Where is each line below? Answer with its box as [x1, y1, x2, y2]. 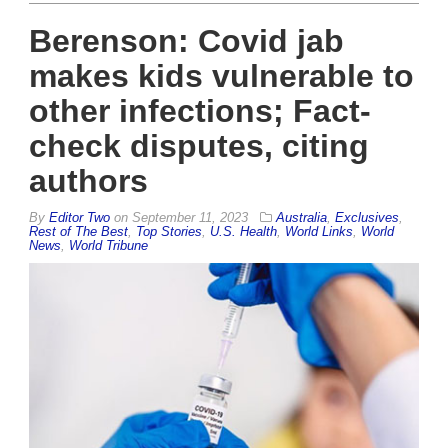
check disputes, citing [29, 128, 369, 165]
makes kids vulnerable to [29, 58, 414, 95]
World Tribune [69, 238, 148, 254]
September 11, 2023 [132, 210, 248, 226]
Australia [276, 210, 327, 226]
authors [29, 163, 148, 200]
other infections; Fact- [29, 93, 371, 130]
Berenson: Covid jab [29, 23, 344, 60]
